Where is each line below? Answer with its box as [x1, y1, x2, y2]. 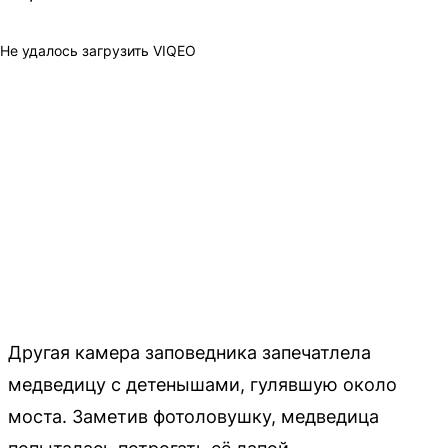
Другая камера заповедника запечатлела [8, 342, 371, 363]
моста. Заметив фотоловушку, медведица [8, 406, 379, 427]
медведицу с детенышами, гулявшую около [8, 374, 397, 395]
